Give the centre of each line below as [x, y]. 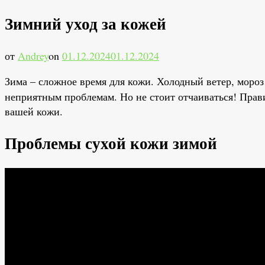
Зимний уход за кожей [85, 24]
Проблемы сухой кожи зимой [111, 143]
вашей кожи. [34, 111]
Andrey [33, 55]
